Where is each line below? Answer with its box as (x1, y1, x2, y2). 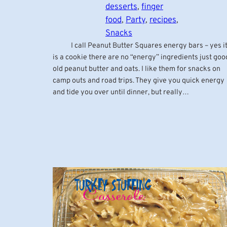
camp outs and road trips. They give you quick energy (53, 75, 224, 86)
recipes (149, 14, 176, 25)
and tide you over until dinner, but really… (53, 87, 189, 97)
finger (141, 1, 163, 12)
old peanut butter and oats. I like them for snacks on (53, 64, 220, 74)
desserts (105, 1, 137, 12)
